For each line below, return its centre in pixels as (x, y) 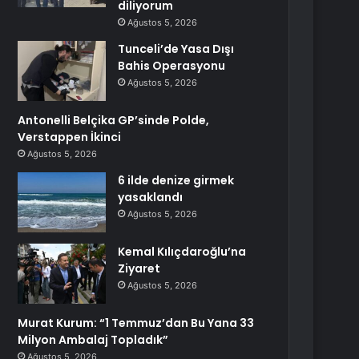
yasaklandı (151, 197)
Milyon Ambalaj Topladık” (93, 340)
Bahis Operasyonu (172, 66)
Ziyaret (139, 268)
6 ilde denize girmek (176, 180)
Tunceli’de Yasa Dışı (176, 49)
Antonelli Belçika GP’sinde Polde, (114, 120)
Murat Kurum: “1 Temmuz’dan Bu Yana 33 (136, 323)
